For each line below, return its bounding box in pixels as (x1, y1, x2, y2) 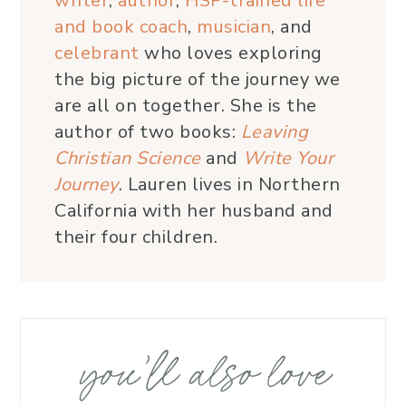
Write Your (243, 145, 333, 170)
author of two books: (54, 119, 241, 144)
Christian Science (54, 145, 201, 170)
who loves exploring (144, 40, 323, 65)
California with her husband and (54, 198, 333, 223)
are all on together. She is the (54, 92, 317, 118)
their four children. (54, 224, 217, 249)
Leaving (240, 119, 308, 144)
